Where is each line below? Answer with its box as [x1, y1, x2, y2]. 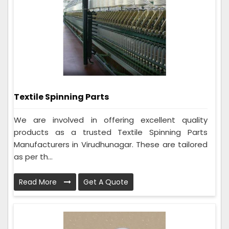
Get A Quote [83, 176, 128, 187]
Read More [19, 176, 59, 187]
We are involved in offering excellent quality [14, 114, 208, 125]
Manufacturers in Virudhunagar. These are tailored [14, 139, 208, 150]
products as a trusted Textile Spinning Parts [14, 126, 208, 138]
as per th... [14, 151, 53, 162]
